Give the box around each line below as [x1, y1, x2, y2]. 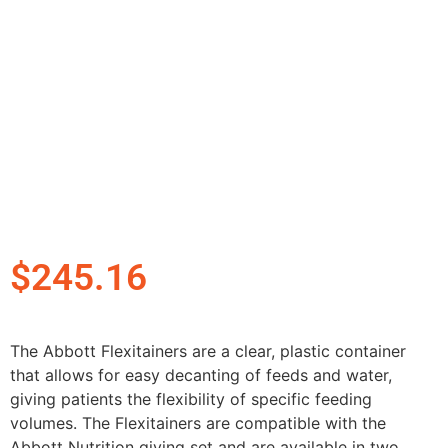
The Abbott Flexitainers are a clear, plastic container [10, 341, 406, 362]
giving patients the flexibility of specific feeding [10, 389, 372, 410]
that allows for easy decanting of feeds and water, [10, 365, 392, 386]
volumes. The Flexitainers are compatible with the [10, 413, 386, 434]
